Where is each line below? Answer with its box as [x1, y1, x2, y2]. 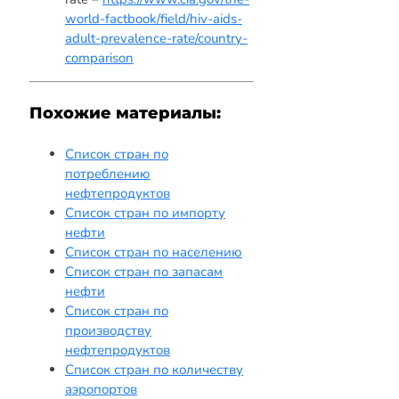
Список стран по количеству [65, 360, 243, 379]
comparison [65, 49, 134, 68]
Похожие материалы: [29, 103, 221, 124]
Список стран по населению [65, 242, 242, 261]
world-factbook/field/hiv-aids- [65, 10, 242, 28]
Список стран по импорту [65, 203, 225, 222]
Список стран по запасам [65, 262, 223, 281]
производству [65, 321, 151, 339]
